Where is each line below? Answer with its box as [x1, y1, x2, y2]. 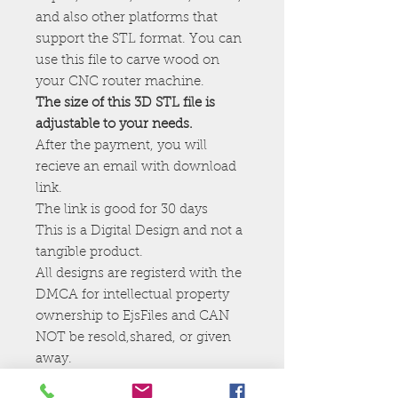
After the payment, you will [36, 139, 207, 153]
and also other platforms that [36, 11, 218, 25]
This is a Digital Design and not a [36, 224, 243, 238]
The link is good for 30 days [36, 203, 208, 217]
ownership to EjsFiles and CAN [36, 309, 229, 323]
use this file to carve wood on [36, 53, 219, 68]
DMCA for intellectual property [36, 288, 229, 302]
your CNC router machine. [36, 75, 208, 89]
